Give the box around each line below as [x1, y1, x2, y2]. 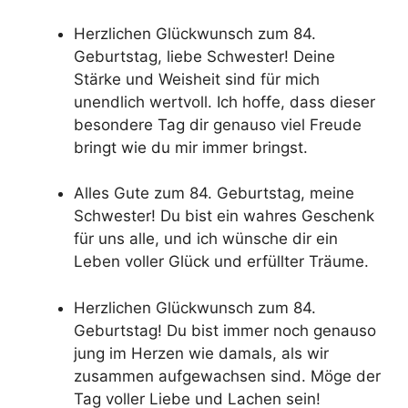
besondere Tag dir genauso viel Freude [74, 115, 362, 134]
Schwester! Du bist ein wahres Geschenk [74, 207, 374, 226]
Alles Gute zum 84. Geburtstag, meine [74, 184, 354, 203]
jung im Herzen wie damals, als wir [74, 343, 329, 362]
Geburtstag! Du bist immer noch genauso [74, 321, 376, 340]
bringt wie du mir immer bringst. [74, 138, 308, 157]
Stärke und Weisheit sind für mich [74, 69, 320, 88]
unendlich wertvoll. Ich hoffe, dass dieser [74, 92, 375, 111]
